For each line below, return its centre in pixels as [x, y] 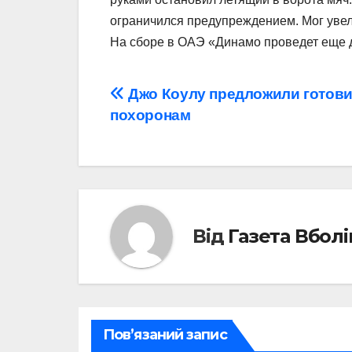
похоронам [150, 115]
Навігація [168, 99]
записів [155, 131]
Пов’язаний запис [165, 334]
